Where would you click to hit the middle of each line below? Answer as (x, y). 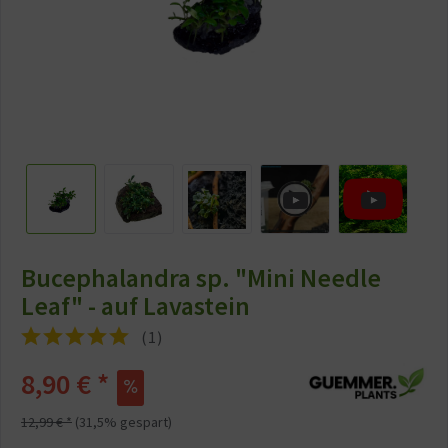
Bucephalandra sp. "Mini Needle (201, 277)
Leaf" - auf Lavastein (135, 305)
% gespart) (138, 422)
